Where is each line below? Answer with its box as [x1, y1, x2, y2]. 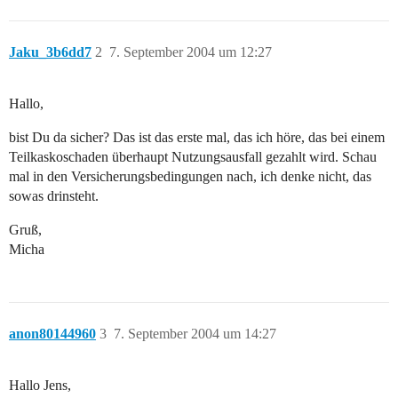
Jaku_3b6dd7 [9, 44, 92, 60]
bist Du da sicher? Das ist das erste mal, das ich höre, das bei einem [9, 130, 385, 146]
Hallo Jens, [9, 378, 71, 394]
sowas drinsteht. [9, 188, 99, 204]
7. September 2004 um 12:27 [109, 44, 272, 60]
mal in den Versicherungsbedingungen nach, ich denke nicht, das [9, 169, 371, 185]
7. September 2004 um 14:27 [114, 326, 276, 342]
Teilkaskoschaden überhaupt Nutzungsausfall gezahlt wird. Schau [9, 149, 377, 165]
